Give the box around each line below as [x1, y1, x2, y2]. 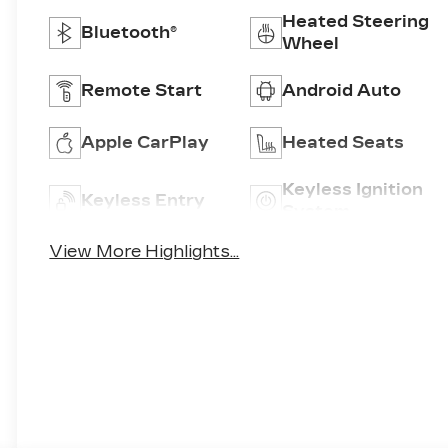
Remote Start [81, 81, 203, 101]
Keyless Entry [81, 191, 206, 211]
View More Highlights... [49, 242, 240, 262]
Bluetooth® [81, 23, 178, 43]
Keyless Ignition [281, 180, 423, 200]
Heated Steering [281, 12, 429, 32]
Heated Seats [281, 133, 404, 153]
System [281, 202, 350, 222]
